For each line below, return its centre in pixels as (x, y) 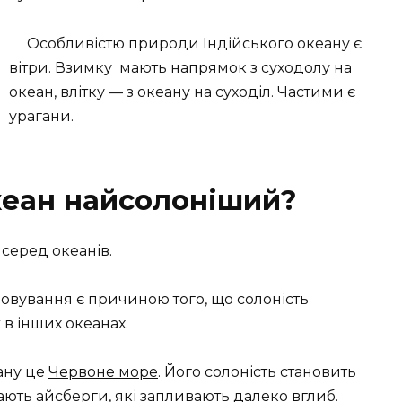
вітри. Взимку (61, 67)
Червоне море (103, 371)
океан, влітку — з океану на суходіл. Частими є (182, 92)
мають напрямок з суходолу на (236, 67)
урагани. (41, 116)
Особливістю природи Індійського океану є (194, 43)
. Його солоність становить (257, 371)
